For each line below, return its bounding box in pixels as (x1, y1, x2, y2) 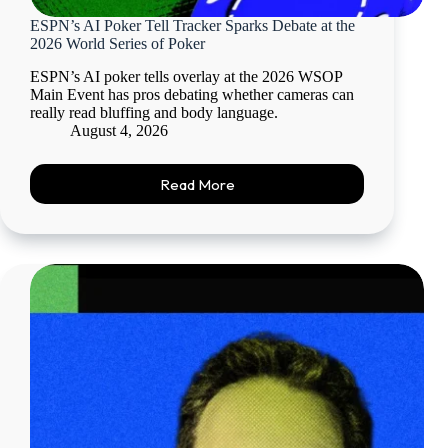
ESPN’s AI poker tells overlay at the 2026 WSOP (30, 68, 342, 86)
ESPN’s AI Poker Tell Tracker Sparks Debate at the (30, 17, 355, 35)
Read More (159, 174, 235, 194)
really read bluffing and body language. (30, 104, 278, 122)
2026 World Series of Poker (30, 35, 205, 53)
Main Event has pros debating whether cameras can (30, 86, 354, 104)
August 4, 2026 (70, 122, 168, 140)
